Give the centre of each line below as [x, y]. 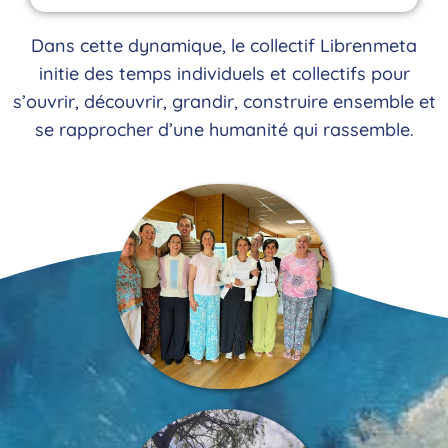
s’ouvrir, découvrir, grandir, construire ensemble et [224, 101]
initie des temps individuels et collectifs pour [224, 73]
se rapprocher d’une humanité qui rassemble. [224, 129]
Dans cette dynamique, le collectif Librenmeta [224, 45]
